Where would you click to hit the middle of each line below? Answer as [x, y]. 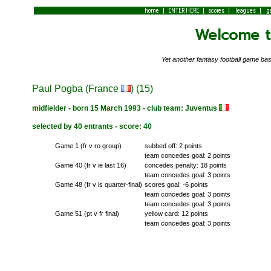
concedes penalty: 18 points [185, 165]
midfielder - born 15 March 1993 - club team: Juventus [126, 108]
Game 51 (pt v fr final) [87, 213]
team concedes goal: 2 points [187, 155]
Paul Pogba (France [77, 89]
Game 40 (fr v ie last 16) [90, 165]
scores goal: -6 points [176, 184]
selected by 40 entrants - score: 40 [92, 126]
